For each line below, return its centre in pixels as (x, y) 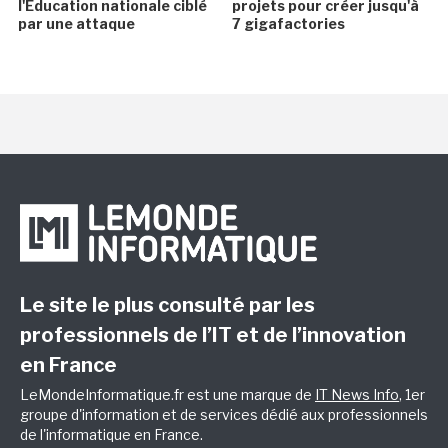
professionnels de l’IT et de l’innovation (213, 335)
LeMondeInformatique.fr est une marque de (167, 395)
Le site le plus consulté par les (167, 305)
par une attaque (77, 24)
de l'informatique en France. (111, 435)
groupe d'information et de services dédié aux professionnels (224, 415)
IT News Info (357, 395)
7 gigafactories (288, 24)
